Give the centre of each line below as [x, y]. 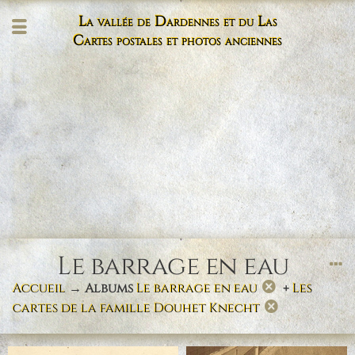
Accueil [39, 288]
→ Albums [101, 288]
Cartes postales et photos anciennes [177, 41]
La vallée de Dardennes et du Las [177, 22]
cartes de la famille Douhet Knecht [136, 308]
